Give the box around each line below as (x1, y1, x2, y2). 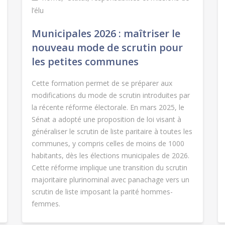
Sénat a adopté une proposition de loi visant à (31, 115, 181, 125)
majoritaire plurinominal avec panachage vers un (31, 175, 189, 185)
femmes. (31, 199, 60, 209)
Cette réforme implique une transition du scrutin (31, 163, 187, 173)
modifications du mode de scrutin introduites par (31, 90, 190, 100)
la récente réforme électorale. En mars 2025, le (31, 102, 184, 113)
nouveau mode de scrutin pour (31, 41, 183, 55)
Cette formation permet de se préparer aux (31, 78, 172, 88)
